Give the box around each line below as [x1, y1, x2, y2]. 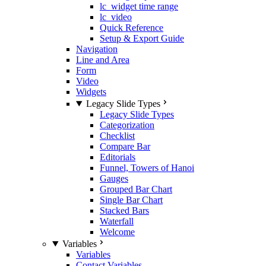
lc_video [100, 12, 132, 22]
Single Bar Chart [100, 195, 163, 205]
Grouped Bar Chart [100, 184, 172, 194]
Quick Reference [100, 23, 163, 33]
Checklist [100, 131, 135, 141]
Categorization [100, 120, 154, 130]
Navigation [76, 44, 118, 54]
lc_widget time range [100, 1, 178, 11]
